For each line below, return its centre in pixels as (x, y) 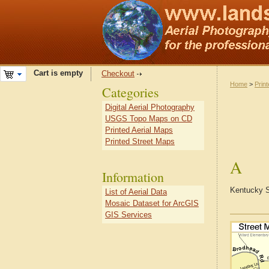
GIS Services (128, 215)
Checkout (118, 74)
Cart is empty (55, 73)
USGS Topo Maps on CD (149, 119)
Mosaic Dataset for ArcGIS (152, 203)
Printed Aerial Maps (139, 130)
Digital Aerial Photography (150, 107)
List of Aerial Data (136, 192)
